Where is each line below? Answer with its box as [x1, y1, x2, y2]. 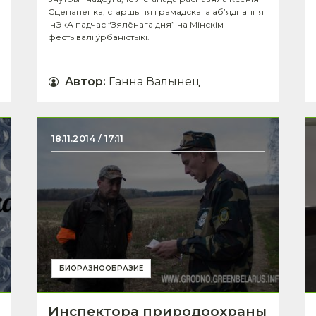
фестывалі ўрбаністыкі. [48, 31, 150, 42]
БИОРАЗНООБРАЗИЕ [59, 264, 143, 274]
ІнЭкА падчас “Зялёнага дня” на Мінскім [48, 18, 224, 30]
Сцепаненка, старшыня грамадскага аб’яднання [48, 6, 264, 17]
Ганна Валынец [109, 74, 200, 88]
